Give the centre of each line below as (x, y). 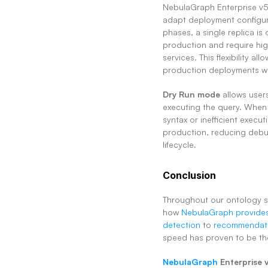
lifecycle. (179, 145)
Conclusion (189, 176)
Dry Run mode (191, 95)
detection (182, 225)
